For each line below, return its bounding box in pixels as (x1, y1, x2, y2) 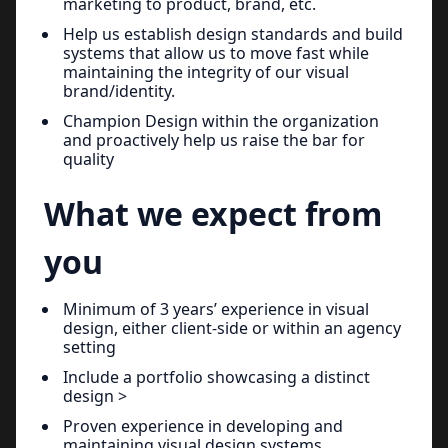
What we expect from (44, 192, 382, 235)
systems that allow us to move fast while (63, 41, 369, 64)
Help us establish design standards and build (63, 22, 403, 45)
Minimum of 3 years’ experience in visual (63, 297, 369, 320)
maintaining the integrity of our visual (63, 60, 349, 83)
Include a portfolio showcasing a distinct (63, 365, 370, 388)
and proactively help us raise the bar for (63, 128, 365, 151)
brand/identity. (63, 79, 175, 102)
